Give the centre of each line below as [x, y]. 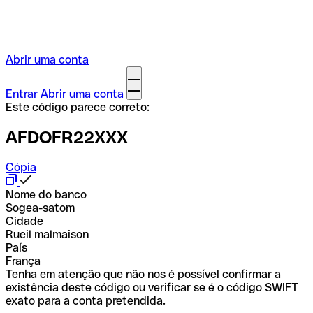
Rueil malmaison [47, 234]
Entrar [22, 94]
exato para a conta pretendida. [86, 300]
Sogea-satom [40, 208]
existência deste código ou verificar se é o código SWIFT [152, 287]
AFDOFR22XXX [67, 137]
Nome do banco [46, 194]
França [23, 261]
